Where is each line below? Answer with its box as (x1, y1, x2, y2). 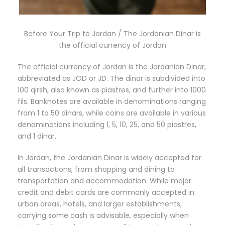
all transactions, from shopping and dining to (18, 164, 175, 175)
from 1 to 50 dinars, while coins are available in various (18, 108, 206, 119)
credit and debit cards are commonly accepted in (18, 187, 194, 198)
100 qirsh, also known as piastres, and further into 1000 (18, 85, 206, 95)
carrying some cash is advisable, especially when (18, 210, 189, 221)
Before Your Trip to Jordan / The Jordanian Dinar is (24, 29, 201, 39)
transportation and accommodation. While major (18, 176, 191, 186)
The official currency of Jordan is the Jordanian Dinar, (18, 62, 206, 72)
